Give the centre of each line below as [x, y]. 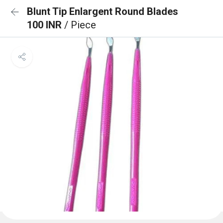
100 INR [46, 25]
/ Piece [80, 25]
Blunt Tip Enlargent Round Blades [103, 11]
